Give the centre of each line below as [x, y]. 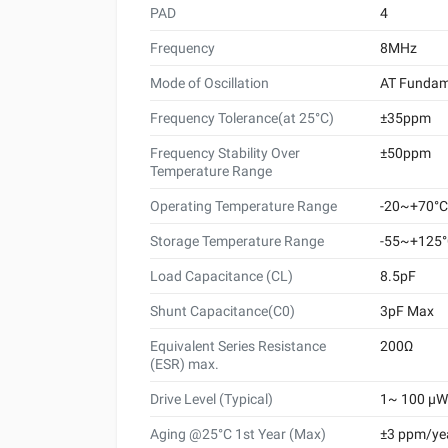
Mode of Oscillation [209, 82]
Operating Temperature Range [243, 205]
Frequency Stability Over [225, 152]
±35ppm [405, 117]
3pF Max [407, 310]
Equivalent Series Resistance [238, 345]
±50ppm [405, 152]
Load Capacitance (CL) [221, 275]
